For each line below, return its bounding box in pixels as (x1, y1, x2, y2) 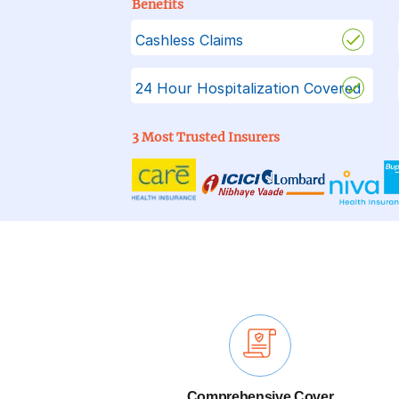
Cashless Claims (134, 30, 243, 49)
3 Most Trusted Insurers (131, 128, 280, 145)
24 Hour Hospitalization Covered (134, 78, 361, 97)
